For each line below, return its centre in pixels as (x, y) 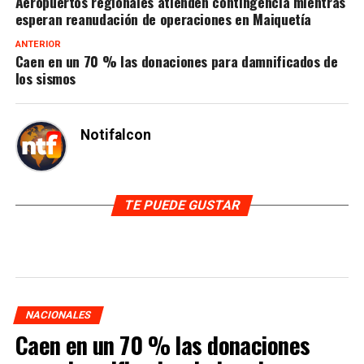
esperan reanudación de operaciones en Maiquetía (163, 18)
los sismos (45, 78)
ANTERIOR (38, 44)
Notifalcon (115, 134)
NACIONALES (58, 314)
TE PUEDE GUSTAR (182, 205)
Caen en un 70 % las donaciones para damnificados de (176, 61)
